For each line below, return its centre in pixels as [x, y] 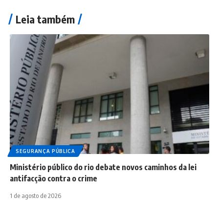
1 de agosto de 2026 [35, 196]
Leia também [45, 19]
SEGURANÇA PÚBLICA [45, 151]
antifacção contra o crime [54, 179]
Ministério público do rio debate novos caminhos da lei [103, 167]
